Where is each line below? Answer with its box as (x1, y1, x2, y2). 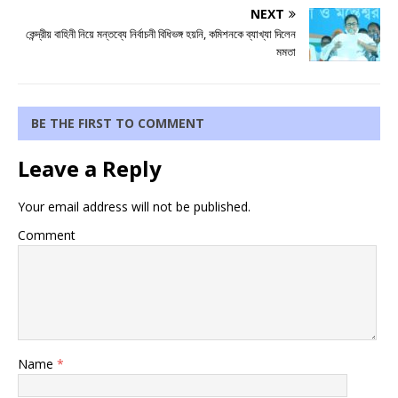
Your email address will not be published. (18, 198, 251, 216)
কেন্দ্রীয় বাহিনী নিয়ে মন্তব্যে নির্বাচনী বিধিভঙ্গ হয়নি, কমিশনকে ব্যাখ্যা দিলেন (26, 26, 296, 43)
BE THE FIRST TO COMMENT (31, 115, 204, 132)
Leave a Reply (18, 154, 162, 184)
